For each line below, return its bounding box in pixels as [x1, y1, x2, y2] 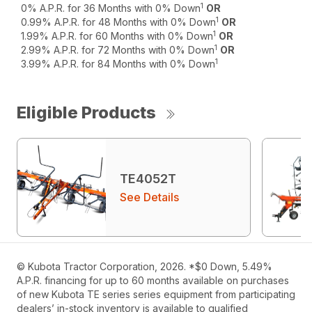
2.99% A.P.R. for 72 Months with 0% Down [21, 44, 215, 56]
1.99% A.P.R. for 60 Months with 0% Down [21, 30, 214, 42]
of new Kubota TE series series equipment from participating [17, 288, 295, 301]
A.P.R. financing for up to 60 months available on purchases [17, 274, 289, 287]
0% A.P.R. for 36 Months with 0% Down [21, 2, 201, 15]
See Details [119, 190, 179, 205]
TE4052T [119, 171, 176, 187]
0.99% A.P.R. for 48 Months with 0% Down [21, 16, 217, 29]
